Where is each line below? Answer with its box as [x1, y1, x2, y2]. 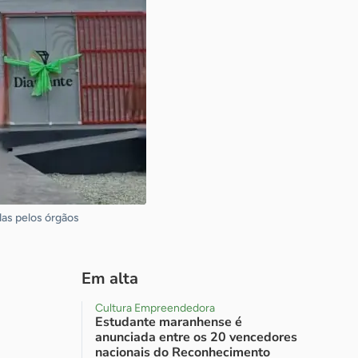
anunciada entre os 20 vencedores [95, 328, 297, 346]
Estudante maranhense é [95, 313, 242, 331]
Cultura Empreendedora [95, 301, 215, 315]
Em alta [82, 268, 138, 289]
